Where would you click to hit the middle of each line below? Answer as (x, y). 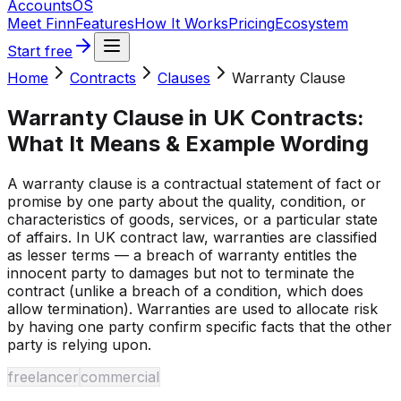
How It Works (181, 23)
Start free (40, 51)
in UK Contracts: (274, 117)
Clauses (184, 78)
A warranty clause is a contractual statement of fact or (194, 183)
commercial (120, 376)
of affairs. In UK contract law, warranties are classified (192, 237)
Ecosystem (311, 23)
